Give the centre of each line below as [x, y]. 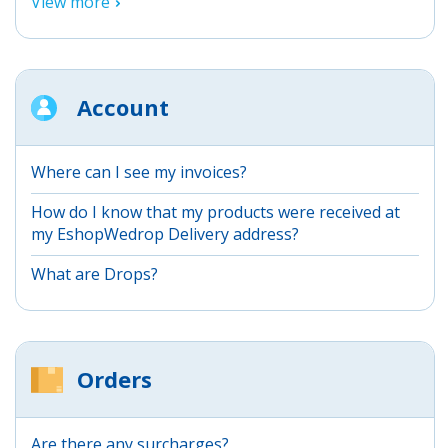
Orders [114, 378]
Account [123, 106]
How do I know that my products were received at [215, 211]
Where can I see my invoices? [139, 171]
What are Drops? [94, 273]
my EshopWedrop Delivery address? [165, 233]
